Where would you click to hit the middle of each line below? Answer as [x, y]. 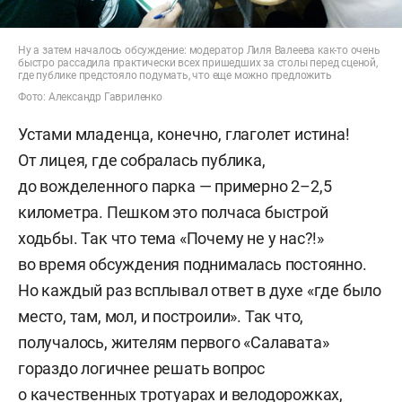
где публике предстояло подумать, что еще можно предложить [175, 75]
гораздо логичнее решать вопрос [142, 368]
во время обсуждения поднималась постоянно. [192, 264]
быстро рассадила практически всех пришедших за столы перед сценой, [198, 62]
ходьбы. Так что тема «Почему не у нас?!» [171, 238]
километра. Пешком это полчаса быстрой [173, 212]
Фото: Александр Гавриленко [90, 96]
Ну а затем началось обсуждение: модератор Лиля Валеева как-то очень [199, 50]
